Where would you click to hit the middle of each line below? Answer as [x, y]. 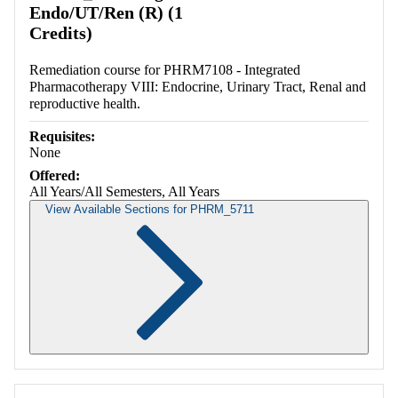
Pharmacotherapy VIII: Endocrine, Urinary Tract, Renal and [198, 87]
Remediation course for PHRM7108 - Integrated [165, 70]
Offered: [55, 176]
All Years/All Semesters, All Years [124, 192]
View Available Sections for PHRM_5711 [150, 210]
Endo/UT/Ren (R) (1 [106, 13]
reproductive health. [85, 104]
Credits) [61, 33]
